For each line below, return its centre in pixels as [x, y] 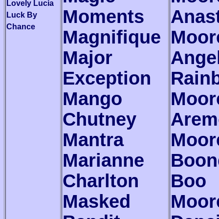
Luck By [22, 15]
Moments [103, 16]
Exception [107, 78]
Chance [21, 27]
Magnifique [112, 37]
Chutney [99, 119]
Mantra [93, 140]
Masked [97, 201]
